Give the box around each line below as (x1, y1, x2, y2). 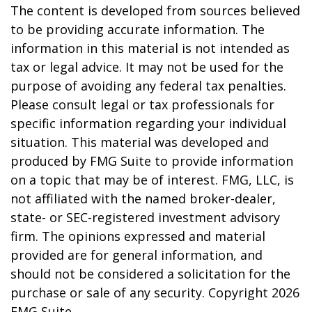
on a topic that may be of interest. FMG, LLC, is (10, 171, 294, 188)
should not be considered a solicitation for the (10, 265, 290, 282)
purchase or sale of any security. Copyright (10, 284, 272, 301)
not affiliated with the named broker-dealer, (10, 190, 276, 207)
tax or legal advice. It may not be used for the (10, 58, 283, 75)
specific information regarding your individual (10, 115, 286, 132)
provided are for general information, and (10, 247, 263, 263)
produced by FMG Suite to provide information (10, 153, 293, 169)
